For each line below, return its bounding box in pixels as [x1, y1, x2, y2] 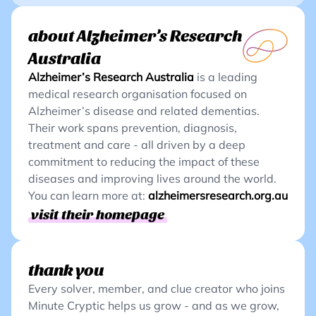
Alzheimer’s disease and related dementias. [28, 104, 260, 118]
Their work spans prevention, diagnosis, [28, 121, 237, 135]
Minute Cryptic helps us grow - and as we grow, [28, 298, 279, 312]
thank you [28, 259, 104, 279]
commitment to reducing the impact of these [28, 154, 260, 169]
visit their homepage [31, 205, 164, 222]
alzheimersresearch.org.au [148, 188, 288, 202]
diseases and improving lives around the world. [28, 171, 276, 186]
